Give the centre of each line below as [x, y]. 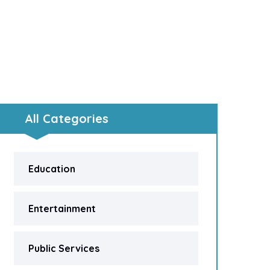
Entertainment [62, 209]
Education [52, 169]
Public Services [64, 248]
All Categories [67, 118]
